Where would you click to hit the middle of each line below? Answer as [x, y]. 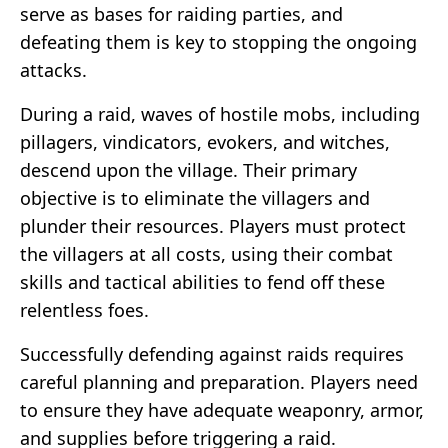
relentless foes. [84, 309]
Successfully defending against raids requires [212, 353]
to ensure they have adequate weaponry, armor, [222, 409]
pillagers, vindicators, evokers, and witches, [205, 141]
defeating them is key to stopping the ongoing [218, 41]
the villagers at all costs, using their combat [206, 253]
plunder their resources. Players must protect [213, 225]
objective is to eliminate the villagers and [195, 197]
